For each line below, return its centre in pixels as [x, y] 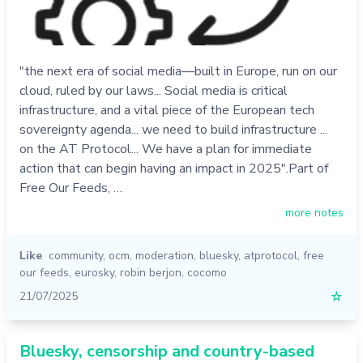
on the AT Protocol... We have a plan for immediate [166, 149]
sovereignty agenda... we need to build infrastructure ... [173, 130]
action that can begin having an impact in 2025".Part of [174, 169]
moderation [164, 256]
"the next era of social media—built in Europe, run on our [178, 72]
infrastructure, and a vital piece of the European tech [167, 111]
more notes [314, 213]
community [76, 256]
